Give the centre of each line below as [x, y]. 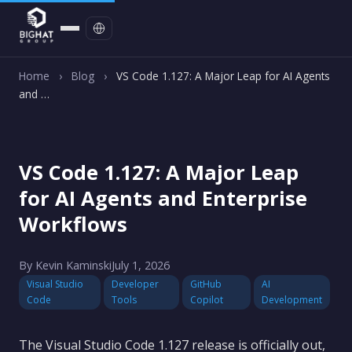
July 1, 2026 [141, 265]
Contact [176, 26]
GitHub [205, 284]
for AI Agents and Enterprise [163, 198]
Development [292, 300]
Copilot [206, 300]
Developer [136, 284]
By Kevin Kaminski [65, 265]
